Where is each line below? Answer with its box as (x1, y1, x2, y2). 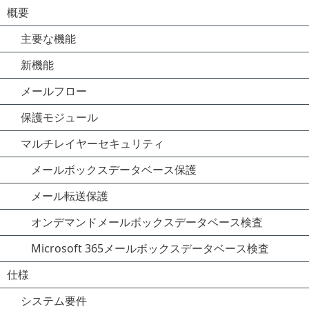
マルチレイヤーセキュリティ (21, 136, 164, 151)
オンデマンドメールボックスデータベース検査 (31, 215, 263, 230)
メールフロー (21, 83, 87, 99)
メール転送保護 (31, 188, 108, 203)
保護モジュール (21, 110, 98, 125)
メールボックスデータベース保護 (31, 162, 197, 177)
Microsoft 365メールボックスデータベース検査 (31, 241, 269, 256)
